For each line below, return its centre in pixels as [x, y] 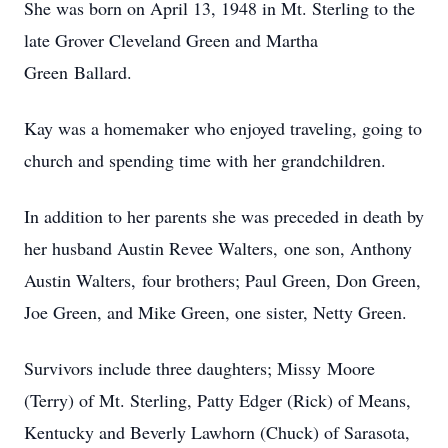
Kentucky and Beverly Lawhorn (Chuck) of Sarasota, [217, 432]
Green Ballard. [78, 72]
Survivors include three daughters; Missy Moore [199, 368]
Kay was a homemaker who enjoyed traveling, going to [223, 128]
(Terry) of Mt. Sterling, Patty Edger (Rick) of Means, [217, 400]
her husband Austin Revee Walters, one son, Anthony [218, 248]
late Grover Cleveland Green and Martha [171, 40]
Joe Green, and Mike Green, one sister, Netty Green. [215, 312]
